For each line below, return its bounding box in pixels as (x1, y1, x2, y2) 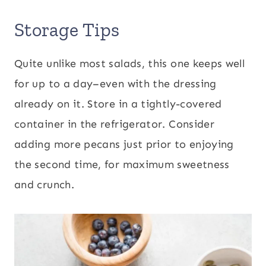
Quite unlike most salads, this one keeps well (14, 57, 245, 70)
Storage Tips (14, 18, 120, 41)
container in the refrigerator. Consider (14, 118, 215, 131)
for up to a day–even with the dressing (14, 77, 217, 90)
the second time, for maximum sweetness (14, 158, 230, 171)
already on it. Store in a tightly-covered (14, 97, 222, 110)
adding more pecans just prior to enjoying (14, 138, 234, 151)
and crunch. (14, 178, 74, 191)
